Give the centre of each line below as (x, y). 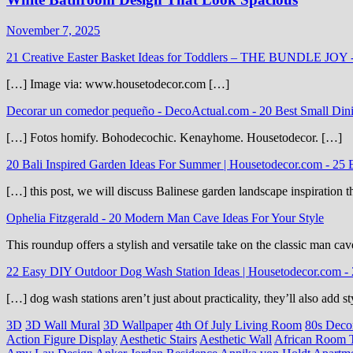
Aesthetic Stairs (158, 339)
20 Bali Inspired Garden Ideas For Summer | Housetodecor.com (166, 164)
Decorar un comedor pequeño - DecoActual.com (129, 110)
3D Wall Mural (63, 325)
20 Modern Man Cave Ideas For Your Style (216, 217)
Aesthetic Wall (236, 339)
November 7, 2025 (53, 30)
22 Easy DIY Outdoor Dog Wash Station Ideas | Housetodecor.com (175, 271)
